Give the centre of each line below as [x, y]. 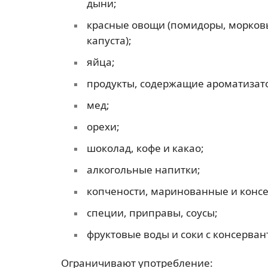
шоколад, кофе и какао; [145, 148]
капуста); [109, 41]
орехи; [103, 127]
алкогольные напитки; [143, 170]
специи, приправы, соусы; [152, 213]
